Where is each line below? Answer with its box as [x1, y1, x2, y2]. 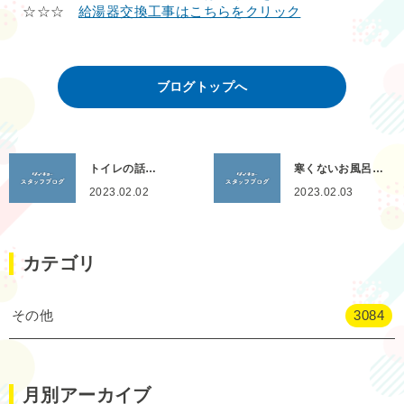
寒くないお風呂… [293, 161, 384, 175]
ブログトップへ [156, 78, 248, 94]
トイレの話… [89, 161, 157, 175]
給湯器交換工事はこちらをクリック [78, 3, 301, 19]
